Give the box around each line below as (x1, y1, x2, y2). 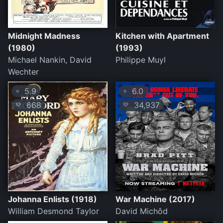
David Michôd (115, 206, 168, 217)
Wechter (8, 67, 39, 77)
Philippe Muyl (115, 55, 166, 65)
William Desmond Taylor (8, 206, 99, 217)
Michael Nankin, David (8, 55, 92, 65)
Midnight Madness (8, 31, 80, 41)
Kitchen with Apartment (115, 31, 209, 41)
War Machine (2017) (115, 194, 195, 205)
